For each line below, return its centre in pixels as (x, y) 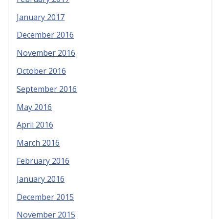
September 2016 (47, 89)
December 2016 (45, 35)
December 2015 (45, 197)
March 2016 (38, 143)
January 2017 (41, 17)
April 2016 (35, 125)
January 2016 (41, 179)
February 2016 (43, 161)
